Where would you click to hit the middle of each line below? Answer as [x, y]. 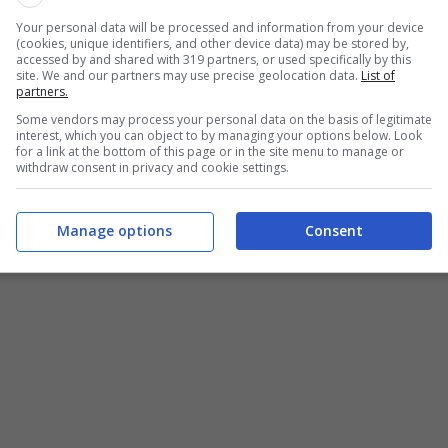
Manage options [114, 230]
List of [378, 75]
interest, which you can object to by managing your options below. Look [219, 135]
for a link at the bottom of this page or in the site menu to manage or [210, 151]
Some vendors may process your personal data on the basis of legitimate [224, 119]
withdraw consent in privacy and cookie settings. [152, 167]
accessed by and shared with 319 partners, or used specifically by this [213, 59]
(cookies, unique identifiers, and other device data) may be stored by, [212, 43]
